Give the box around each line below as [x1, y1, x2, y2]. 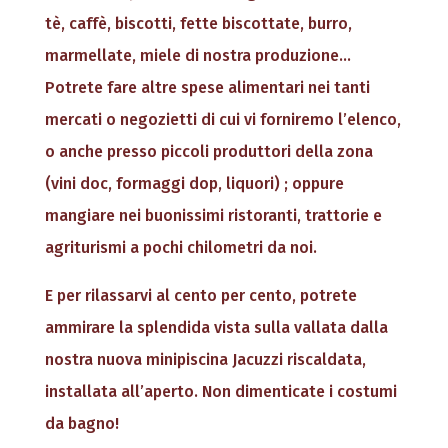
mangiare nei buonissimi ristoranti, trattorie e [44, 206, 382, 226]
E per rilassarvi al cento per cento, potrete [44, 286, 357, 306]
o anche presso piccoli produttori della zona [44, 142, 373, 162]
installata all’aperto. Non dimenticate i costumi [44, 382, 397, 402]
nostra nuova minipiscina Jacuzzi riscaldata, [44, 350, 366, 370]
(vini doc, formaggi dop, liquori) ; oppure [44, 174, 344, 194]
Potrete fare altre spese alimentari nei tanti [44, 78, 370, 98]
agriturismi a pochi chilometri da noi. [44, 238, 317, 258]
